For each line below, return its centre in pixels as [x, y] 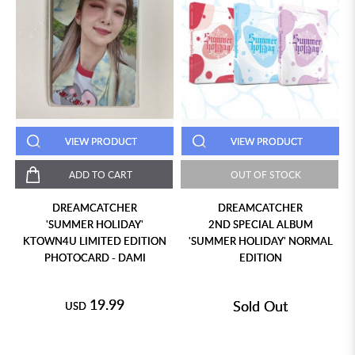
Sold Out [260, 306]
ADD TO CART [100, 175]
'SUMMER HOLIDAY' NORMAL [260, 241]
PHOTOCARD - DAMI [95, 258]
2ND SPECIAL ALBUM [260, 225]
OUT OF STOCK [266, 175]
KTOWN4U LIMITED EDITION [95, 241]
